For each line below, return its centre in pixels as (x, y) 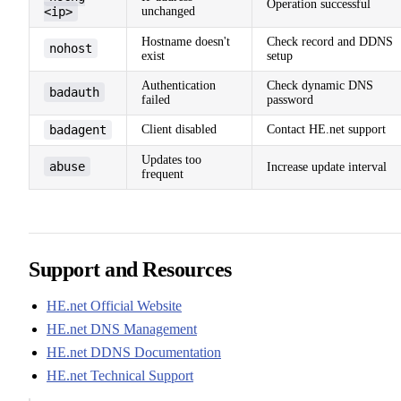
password (290, 99)
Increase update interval (327, 166)
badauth (74, 92)
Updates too (171, 159)
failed (156, 99)
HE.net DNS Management (122, 328)
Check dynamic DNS (320, 85)
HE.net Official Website (114, 305)
